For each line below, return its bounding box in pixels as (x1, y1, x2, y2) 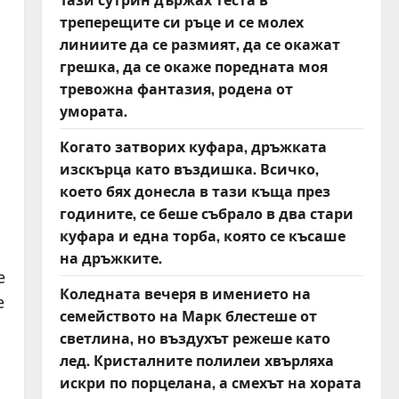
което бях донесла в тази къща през (59, 180, 330, 201)
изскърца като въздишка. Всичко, (59, 158, 319, 179)
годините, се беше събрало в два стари (59, 202, 354, 224)
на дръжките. (59, 247, 162, 268)
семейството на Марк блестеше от (59, 305, 317, 326)
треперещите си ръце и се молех (59, 11, 304, 32)
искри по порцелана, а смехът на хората (59, 371, 362, 393)
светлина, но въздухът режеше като (59, 327, 330, 348)
